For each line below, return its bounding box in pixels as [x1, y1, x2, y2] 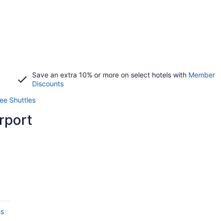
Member [188, 71, 215, 79]
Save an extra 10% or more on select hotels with [32, 71, 188, 79]
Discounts [32, 79, 64, 88]
